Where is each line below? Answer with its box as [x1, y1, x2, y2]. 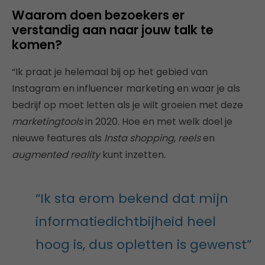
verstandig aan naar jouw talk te [12, 21, 214, 39]
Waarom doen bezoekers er [12, 7, 185, 24]
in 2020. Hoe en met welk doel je [83, 115, 232, 129]
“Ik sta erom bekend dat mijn [35, 189, 228, 208]
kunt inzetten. [100, 148, 166, 162]
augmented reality [12, 148, 100, 162]
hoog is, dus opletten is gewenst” [35, 235, 251, 254]
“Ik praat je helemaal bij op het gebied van [12, 65, 208, 79]
